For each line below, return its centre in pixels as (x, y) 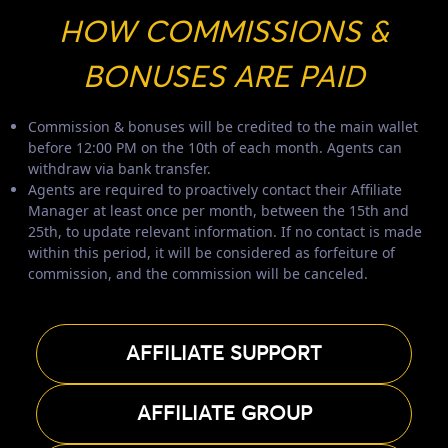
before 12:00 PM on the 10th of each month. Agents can (215, 147)
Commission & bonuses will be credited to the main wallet (223, 126)
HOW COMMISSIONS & (224, 32)
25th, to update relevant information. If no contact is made (225, 231)
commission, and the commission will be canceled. (198, 273)
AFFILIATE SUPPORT (224, 353)
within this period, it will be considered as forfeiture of (211, 252)
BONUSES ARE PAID (224, 77)
